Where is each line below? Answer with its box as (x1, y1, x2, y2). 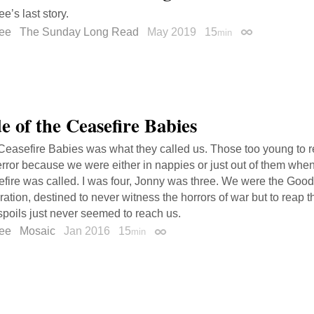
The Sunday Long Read (20, 25, 139, 38)
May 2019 (147, 25, 199, 38)
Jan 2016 (64, 225, 113, 238)
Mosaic (20, 225, 55, 238)
